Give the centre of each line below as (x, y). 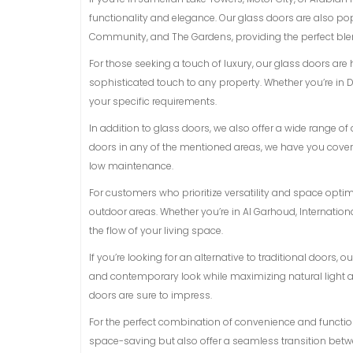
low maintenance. (131, 166)
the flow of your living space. (156, 230)
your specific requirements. (153, 101)
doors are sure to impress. (150, 295)
